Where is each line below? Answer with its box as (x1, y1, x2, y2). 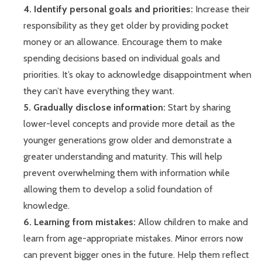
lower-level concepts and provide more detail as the (23, 118, 235, 130)
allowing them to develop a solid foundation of (23, 184, 213, 195)
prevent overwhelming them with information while (23, 167, 230, 179)
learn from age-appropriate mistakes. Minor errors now (23, 233, 243, 244)
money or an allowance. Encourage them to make (23, 36, 222, 48)
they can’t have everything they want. (23, 85, 174, 97)
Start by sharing (168, 102, 230, 113)
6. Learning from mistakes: (23, 216, 138, 228)
